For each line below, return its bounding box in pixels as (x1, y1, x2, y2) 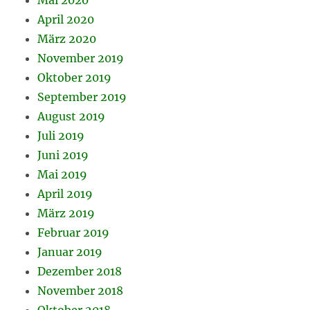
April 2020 (37, 12, 95, 26)
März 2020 (37, 31, 97, 46)
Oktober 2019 (37, 70, 112, 84)
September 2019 (37, 89, 127, 104)
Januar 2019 (37, 244, 103, 259)
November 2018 (37, 283, 124, 298)
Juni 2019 (37, 147, 89, 162)
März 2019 (37, 206, 95, 220)
